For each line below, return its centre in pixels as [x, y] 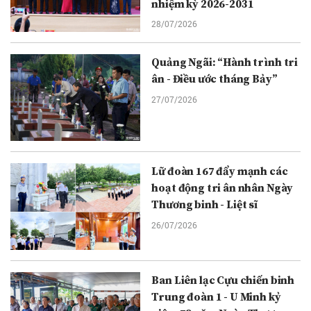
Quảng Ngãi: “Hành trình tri [225, 63]
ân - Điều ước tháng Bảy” [215, 79]
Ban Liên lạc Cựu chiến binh [223, 281]
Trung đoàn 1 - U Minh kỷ [216, 297]
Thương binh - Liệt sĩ [205, 205]
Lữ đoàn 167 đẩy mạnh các [220, 172]
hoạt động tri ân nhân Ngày [222, 188]
